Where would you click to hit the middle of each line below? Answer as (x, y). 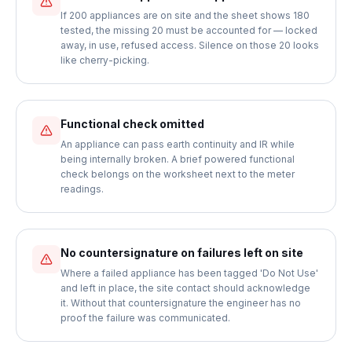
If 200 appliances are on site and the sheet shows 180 (185, 15)
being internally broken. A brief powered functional (178, 159)
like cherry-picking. (105, 60)
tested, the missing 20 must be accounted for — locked (189, 30)
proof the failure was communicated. (145, 318)
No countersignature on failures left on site (182, 253)
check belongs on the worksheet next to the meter (178, 174)
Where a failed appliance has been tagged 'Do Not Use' (189, 273)
